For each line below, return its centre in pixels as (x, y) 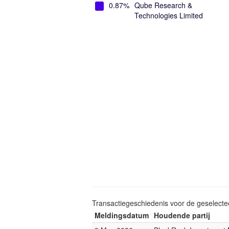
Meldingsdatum (122, 215)
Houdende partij (182, 215)
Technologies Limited (169, 15)
